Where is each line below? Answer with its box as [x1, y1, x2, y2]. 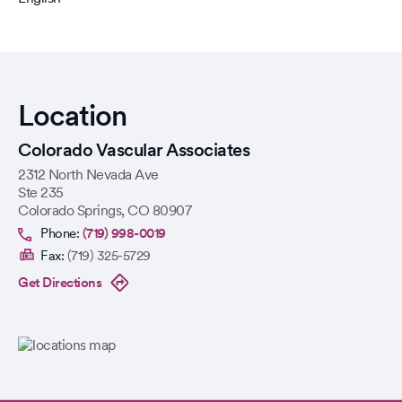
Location [18, 98, 127, 133]
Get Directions [18, 274, 101, 291]
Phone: [40, 225, 83, 241]
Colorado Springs [18, 202, 121, 219]
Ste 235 [18, 184, 64, 201]
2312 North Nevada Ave [18, 166, 159, 183]
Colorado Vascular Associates [18, 139, 249, 161]
